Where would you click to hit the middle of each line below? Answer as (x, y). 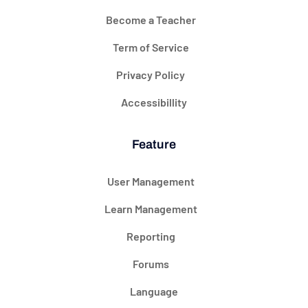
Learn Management (151, 209)
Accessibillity (154, 102)
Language (154, 291)
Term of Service (151, 47)
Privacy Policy (151, 75)
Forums (151, 264)
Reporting (151, 236)
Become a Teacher (151, 20)
